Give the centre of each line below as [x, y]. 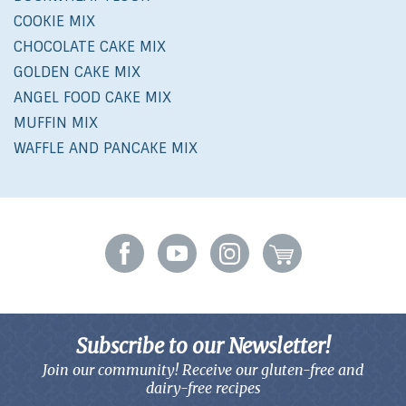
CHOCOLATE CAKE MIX [90, 47]
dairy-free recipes [203, 388]
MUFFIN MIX [56, 123]
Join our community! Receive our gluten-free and [203, 370]
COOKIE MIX [54, 22]
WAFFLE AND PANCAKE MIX [106, 149]
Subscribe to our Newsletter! [203, 347]
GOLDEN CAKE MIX [77, 72]
